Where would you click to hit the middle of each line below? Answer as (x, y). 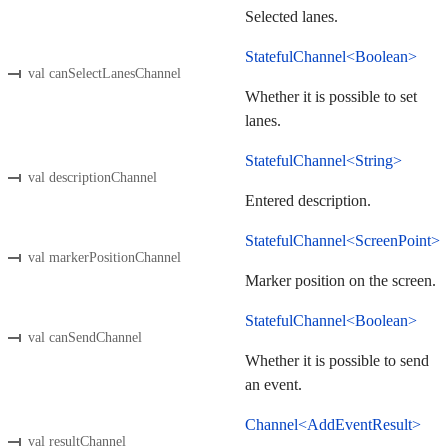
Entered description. (308, 201)
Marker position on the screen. (340, 281)
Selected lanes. (291, 17)
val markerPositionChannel (104, 257)
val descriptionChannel (92, 177)
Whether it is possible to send (337, 361)
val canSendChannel (85, 337)
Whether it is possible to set (331, 97)
